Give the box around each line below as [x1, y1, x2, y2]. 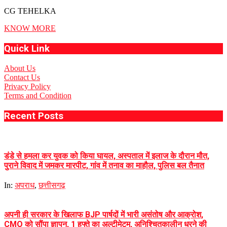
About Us [4, 63, 35, 72]
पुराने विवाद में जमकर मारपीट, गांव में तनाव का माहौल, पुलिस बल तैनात [4, 160, 204, 170]
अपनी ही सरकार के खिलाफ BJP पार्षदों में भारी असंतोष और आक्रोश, [4, 210, 203, 220]
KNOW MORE [4, 24, 56, 32]
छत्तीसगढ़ [39, 180, 65, 190]
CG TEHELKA [4, 7, 56, 15]
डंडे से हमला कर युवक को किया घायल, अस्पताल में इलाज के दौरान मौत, [4, 150, 209, 161]
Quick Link [4, 43, 50, 54]
